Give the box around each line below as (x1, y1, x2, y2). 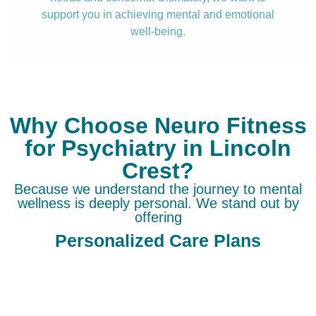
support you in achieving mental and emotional (42, 8, 274, 20)
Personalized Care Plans (55, 231, 261, 250)
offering (134, 209, 182, 225)
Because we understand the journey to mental (14, 181, 302, 197)
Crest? (122, 158, 194, 183)
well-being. (130, 25, 186, 37)
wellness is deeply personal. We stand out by (17, 195, 299, 211)
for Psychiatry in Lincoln (25, 135, 291, 161)
